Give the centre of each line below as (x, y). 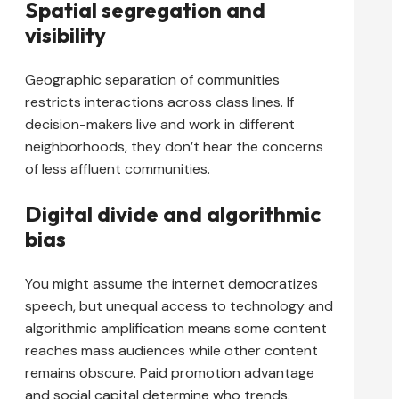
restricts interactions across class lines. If (159, 102)
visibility (65, 35)
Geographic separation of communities (152, 80)
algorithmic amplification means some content (176, 329)
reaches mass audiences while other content (171, 351)
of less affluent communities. (118, 169)
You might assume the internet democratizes (171, 284)
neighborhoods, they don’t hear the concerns (174, 147)
